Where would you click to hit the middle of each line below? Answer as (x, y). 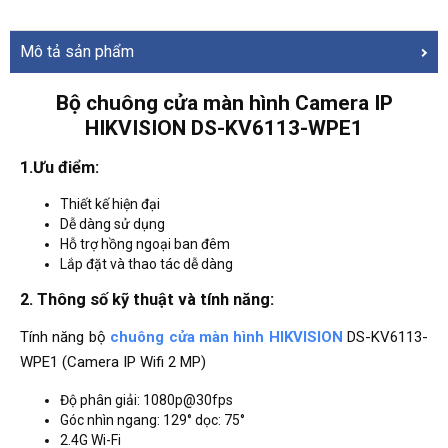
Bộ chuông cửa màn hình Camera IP (224, 102)
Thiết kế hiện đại (110, 203)
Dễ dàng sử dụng (112, 223)
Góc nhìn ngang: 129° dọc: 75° (152, 420)
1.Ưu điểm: (59, 168)
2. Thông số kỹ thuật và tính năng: (147, 299)
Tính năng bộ (65, 337)
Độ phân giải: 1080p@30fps (146, 400)
